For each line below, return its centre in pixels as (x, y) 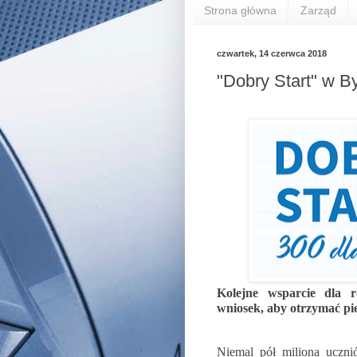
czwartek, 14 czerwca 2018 (272, 53)
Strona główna (240, 11)
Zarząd (318, 11)
